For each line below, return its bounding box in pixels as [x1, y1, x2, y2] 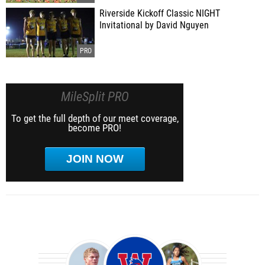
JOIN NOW [66, 153, 124, 165]
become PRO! [68, 122, 121, 134]
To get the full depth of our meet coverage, [11, 112, 179, 124]
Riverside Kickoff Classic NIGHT [99, 8, 220, 19]
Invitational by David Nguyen [99, 20, 209, 31]
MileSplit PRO [60, 89, 129, 104]
